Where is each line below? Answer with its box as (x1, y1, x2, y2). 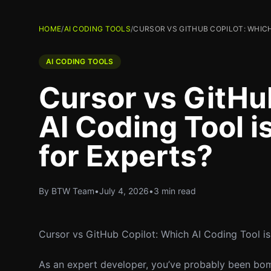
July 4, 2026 (99, 186, 149, 196)
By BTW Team (39, 186, 94, 196)
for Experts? (39, 138, 213, 174)
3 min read (154, 186, 196, 196)
